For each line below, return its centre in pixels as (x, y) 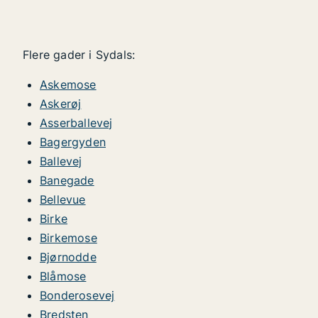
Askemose (68, 84)
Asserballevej (76, 123)
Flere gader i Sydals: (79, 55)
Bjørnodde (68, 257)
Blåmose (63, 276)
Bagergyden (73, 142)
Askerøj (61, 104)
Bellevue (63, 199)
